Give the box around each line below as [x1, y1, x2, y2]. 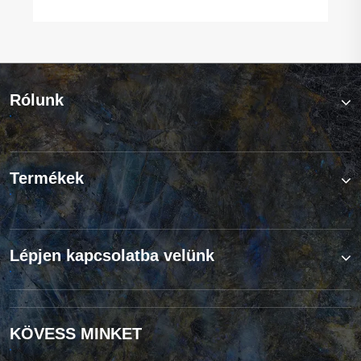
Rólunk [10, 91, 64, 110]
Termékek [10, 168, 84, 187]
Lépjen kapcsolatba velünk [10, 246, 214, 264]
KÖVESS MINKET [10, 324, 142, 342]
